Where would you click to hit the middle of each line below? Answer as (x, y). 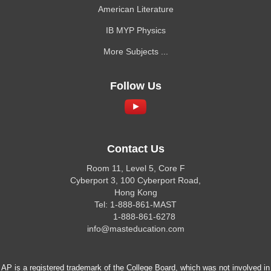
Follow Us (135, 86)
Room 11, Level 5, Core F (135, 168)
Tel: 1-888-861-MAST (135, 204)
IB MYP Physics (135, 30)
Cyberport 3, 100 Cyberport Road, (135, 180)
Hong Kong (135, 192)
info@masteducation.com (135, 229)
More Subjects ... (135, 51)
